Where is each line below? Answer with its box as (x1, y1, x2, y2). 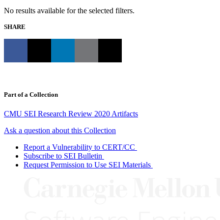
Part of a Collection (4, 91, 58, 99)
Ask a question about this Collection (4, 126, 116, 135)
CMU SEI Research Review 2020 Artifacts (4, 110, 138, 118)
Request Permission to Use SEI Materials (24, 161, 151, 169)
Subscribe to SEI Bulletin (24, 152, 102, 161)
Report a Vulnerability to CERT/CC (24, 143, 135, 152)
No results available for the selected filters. (4, 6, 135, 15)
